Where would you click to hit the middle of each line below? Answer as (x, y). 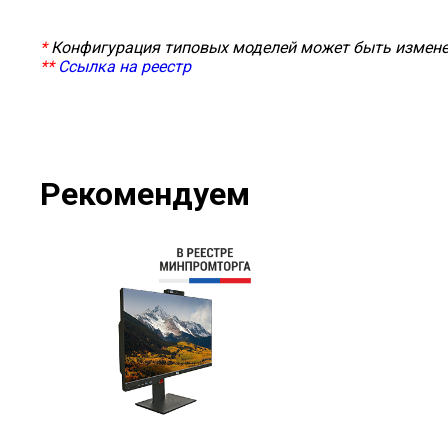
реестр (166, 66)
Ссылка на (99, 66)
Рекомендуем (145, 194)
